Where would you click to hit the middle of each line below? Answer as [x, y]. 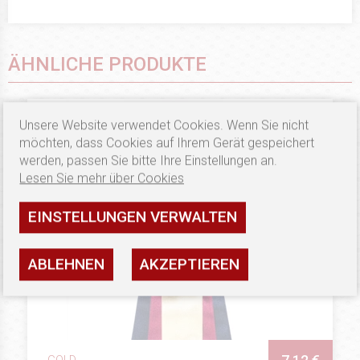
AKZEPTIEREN [190, 264]
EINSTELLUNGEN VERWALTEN [133, 217]
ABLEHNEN [67, 264]
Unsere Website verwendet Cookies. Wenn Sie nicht [164, 125]
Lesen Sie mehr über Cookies [102, 178]
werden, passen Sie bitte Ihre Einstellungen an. [149, 161]
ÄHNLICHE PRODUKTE [107, 64]
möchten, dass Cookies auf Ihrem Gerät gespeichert [167, 143]
